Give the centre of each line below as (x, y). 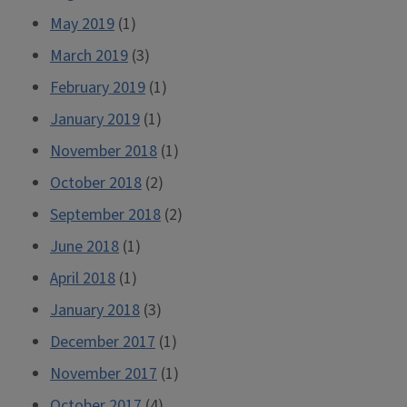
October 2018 (96, 183)
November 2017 (104, 374)
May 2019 (82, 24)
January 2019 (95, 119)
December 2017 (103, 342)
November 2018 (104, 151)
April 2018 (83, 278)
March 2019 (89, 56)
